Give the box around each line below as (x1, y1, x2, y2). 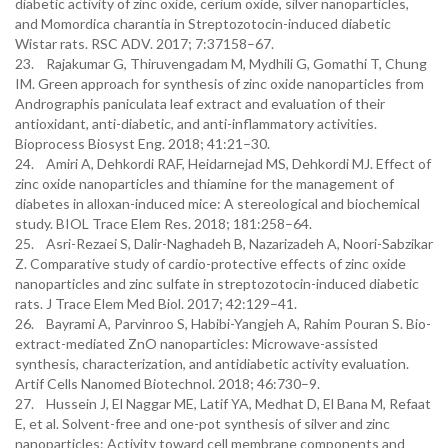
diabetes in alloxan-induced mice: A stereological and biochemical (15, 195, 420, 212)
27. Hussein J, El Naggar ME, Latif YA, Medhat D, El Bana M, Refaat (15, 395, 431, 412)
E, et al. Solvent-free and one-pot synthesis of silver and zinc (15, 415, 390, 432)
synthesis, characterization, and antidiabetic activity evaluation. (15, 355, 409, 372)
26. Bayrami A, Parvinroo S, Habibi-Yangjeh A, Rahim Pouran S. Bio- (15, 315, 431, 332)
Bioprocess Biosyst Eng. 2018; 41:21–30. (15, 135, 270, 152)
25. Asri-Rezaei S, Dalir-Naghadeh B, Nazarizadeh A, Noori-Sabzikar (15, 235, 433, 252)
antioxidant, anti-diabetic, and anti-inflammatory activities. (15, 115, 377, 132)
